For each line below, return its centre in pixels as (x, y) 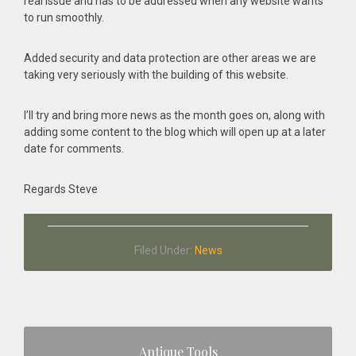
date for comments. (74, 149)
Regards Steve (61, 189)
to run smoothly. (64, 17)
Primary (59, 339)
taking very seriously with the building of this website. (156, 75)
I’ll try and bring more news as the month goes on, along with (174, 115)
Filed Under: (164, 250)
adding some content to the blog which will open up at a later (175, 132)
